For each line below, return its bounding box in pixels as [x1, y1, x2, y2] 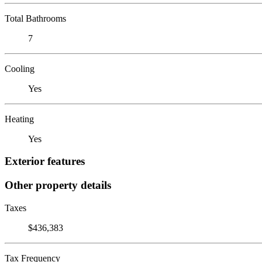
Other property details [5, 178, 111, 191]
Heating [5, 113, 34, 124]
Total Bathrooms [5, 13, 66, 23]
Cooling [5, 63, 35, 74]
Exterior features [5, 155, 85, 168]
